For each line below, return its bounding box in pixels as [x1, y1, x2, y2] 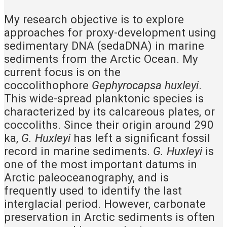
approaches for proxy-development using [4, 25, 216, 39]
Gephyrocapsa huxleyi [92, 78, 199, 92]
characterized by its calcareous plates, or [4, 104, 215, 118]
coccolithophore [4, 78, 92, 92]
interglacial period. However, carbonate [4, 197, 206, 210]
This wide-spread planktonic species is [4, 91, 204, 105]
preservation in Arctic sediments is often [4, 210, 215, 223]
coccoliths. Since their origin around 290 [4, 118, 214, 131]
